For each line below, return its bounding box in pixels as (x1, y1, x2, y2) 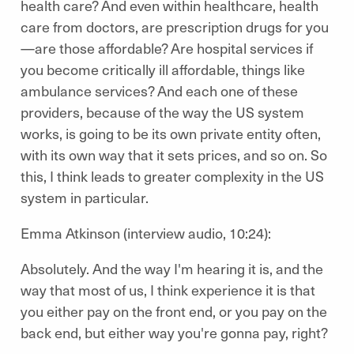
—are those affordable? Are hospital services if (21, 38, 313, 58)
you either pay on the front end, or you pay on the (21, 301, 327, 321)
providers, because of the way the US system (21, 102, 304, 122)
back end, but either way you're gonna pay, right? (21, 322, 331, 342)
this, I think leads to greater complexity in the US (21, 166, 324, 186)
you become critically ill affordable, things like (21, 59, 305, 79)
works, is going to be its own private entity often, (21, 123, 321, 143)
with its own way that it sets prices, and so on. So (21, 145, 327, 164)
